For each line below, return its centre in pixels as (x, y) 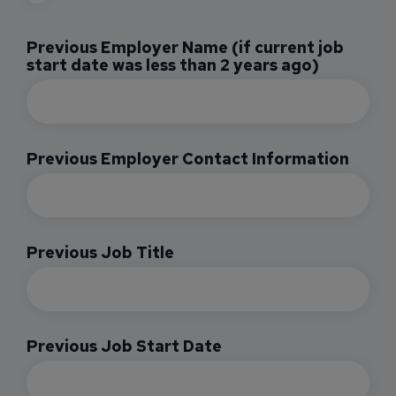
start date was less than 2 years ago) (173, 65)
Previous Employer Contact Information (188, 158)
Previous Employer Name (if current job (185, 47)
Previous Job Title (100, 252)
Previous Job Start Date (124, 346)
